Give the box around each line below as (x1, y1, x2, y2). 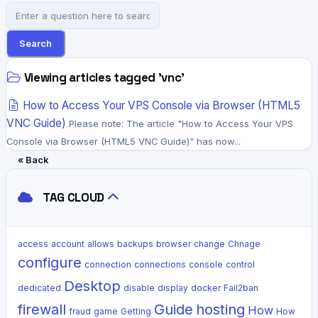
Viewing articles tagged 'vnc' (21, 70, 185, 86)
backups (117, 238, 153, 249)
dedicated (18, 282, 61, 293)
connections (134, 258, 186, 270)
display (158, 282, 188, 293)
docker (191, 282, 221, 293)
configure (18, 253, 82, 271)
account (51, 238, 84, 249)
